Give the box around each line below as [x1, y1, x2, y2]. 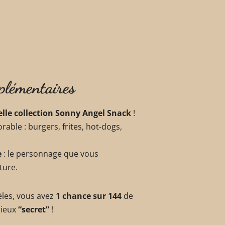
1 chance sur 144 [56, 190, 122, 202]
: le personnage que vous [2, 148, 98, 160]
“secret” [18, 204, 49, 215]
